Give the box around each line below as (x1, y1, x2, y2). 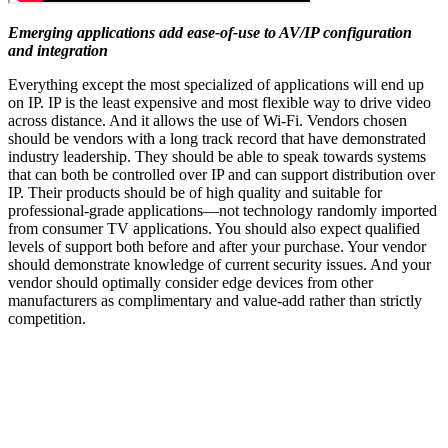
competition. (8, 310, 86, 328)
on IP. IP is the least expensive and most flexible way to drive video (8, 94, 431, 112)
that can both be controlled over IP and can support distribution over (8, 166, 435, 184)
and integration (8, 42, 108, 60)
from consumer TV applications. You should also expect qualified (8, 220, 420, 238)
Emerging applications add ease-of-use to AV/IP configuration (8, 24, 412, 42)
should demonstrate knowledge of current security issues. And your (8, 256, 431, 274)
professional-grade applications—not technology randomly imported (8, 202, 437, 220)
